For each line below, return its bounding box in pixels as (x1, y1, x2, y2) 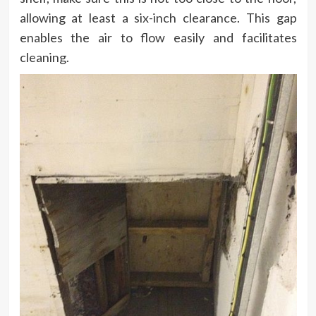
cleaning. (19, 49, 69, 66)
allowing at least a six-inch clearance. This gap (19, 10, 297, 26)
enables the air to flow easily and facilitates (19, 30, 297, 46)
